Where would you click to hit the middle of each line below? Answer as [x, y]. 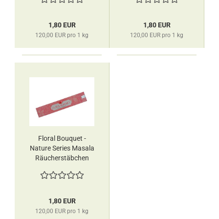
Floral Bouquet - [62, 138]
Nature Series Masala [62, 148]
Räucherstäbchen [62, 158]
